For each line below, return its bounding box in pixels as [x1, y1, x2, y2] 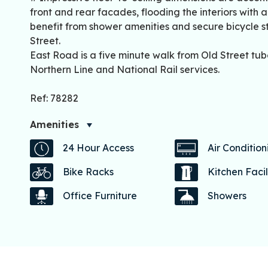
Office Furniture [63, 190, 137, 202]
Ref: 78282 [30, 92, 78, 104]
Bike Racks [63, 166, 114, 178]
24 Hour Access [63, 142, 134, 154]
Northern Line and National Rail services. [30, 63, 220, 75]
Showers [208, 190, 247, 202]
